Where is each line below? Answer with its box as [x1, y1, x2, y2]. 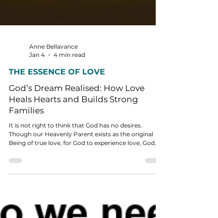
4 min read [54, 129, 85, 136]
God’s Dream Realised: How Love [9, 161, 145, 171]
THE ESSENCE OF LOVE [9, 145, 105, 154]
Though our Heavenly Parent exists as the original [9, 208, 153, 216]
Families [9, 183, 44, 193]
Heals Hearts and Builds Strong [9, 172, 138, 182]
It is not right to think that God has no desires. [9, 200, 142, 207]
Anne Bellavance [29, 121, 78, 128]
